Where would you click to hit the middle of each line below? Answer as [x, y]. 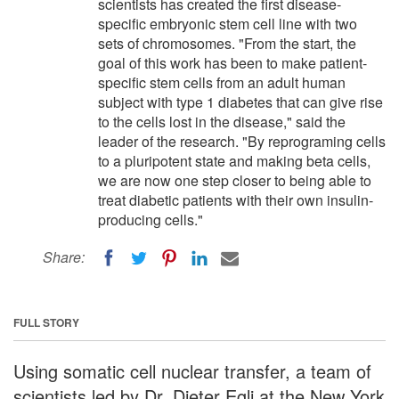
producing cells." [151, 220]
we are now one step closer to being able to [235, 180]
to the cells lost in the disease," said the [222, 122]
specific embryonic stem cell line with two [228, 24]
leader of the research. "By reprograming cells [242, 141]
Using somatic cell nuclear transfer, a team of [192, 370]
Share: [64, 257]
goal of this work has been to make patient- [232, 63]
